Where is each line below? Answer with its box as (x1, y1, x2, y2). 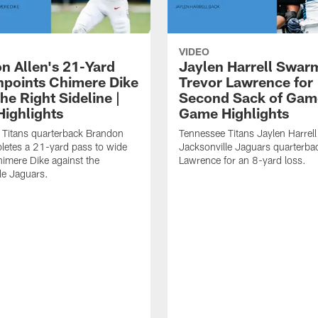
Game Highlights (179, 104, 289, 121)
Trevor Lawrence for (179, 72, 313, 90)
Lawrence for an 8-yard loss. (179, 153, 306, 166)
